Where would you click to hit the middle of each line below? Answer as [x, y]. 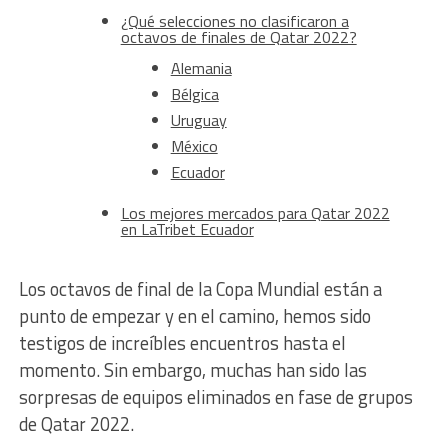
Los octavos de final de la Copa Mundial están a [200, 289]
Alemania [201, 68]
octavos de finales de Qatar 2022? [238, 37]
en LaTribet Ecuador [187, 229]
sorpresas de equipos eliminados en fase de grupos [215, 397]
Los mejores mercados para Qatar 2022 [255, 213]
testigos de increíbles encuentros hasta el [182, 343]
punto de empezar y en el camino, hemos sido [194, 316]
